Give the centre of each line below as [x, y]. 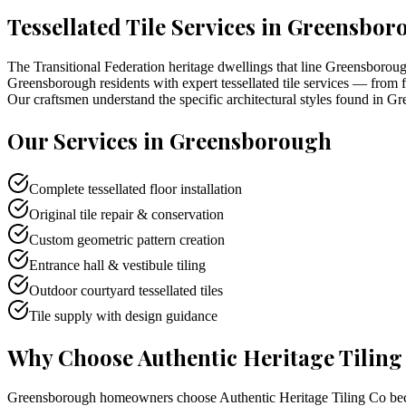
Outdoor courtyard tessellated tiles [126, 291]
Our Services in [88, 140]
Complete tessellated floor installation [135, 189]
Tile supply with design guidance [123, 316]
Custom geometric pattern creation [127, 240]
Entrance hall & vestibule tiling [117, 266]
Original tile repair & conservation [126, 215]
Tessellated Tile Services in [147, 26]
